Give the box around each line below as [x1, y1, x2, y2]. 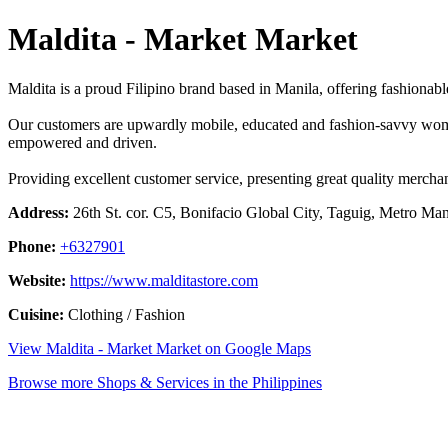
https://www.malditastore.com [70, 271, 258, 289]
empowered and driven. [8, 133, 157, 151]
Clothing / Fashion [64, 305, 185, 323]
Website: [8, 271, 66, 289]
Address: [8, 203, 69, 221]
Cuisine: [8, 305, 64, 323]
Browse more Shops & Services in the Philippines [8, 373, 322, 391]
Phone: [8, 237, 56, 255]
